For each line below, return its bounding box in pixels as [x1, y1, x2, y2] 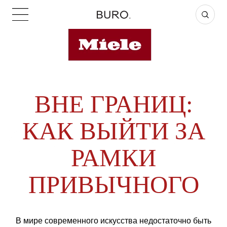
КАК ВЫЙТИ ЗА [22, 117, 205, 145]
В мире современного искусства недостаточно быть [16, 216, 211, 225]
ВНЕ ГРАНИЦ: [34, 90, 193, 119]
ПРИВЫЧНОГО [28, 171, 199, 199]
